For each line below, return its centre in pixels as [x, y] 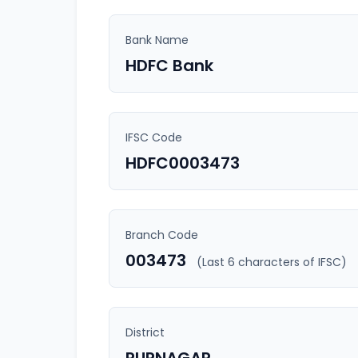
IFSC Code [154, 137]
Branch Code [162, 235]
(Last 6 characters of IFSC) [272, 262]
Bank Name [157, 40]
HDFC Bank [169, 66]
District [145, 332]
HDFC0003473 [183, 163]
